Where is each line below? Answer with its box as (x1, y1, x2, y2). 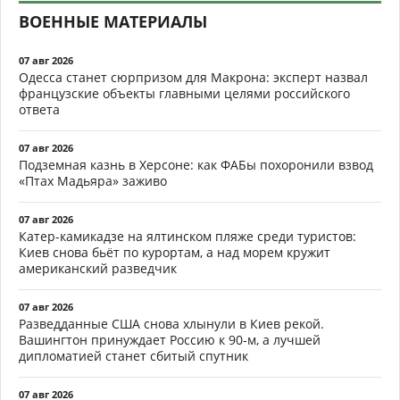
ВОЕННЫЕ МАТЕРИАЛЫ (19, 10, 207, 32)
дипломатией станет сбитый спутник (19, 346, 248, 364)
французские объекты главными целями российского (19, 84, 350, 102)
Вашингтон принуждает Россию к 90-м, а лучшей (19, 330, 321, 348)
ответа (19, 100, 60, 118)
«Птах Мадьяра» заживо (19, 171, 167, 189)
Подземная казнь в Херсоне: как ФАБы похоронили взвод (19, 155, 373, 173)
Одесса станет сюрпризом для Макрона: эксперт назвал (19, 68, 368, 86)
